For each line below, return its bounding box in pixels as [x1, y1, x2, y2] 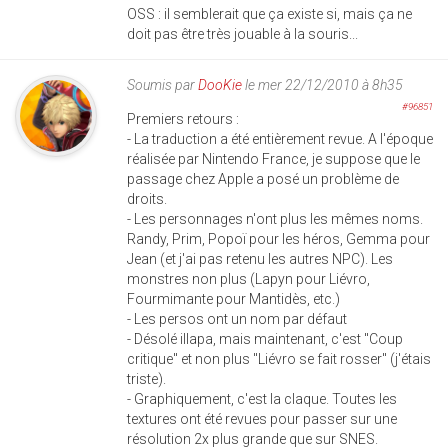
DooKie [198, 77, 242, 94]
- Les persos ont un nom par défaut [127, 311, 347, 328]
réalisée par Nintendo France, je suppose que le [127, 151, 420, 168]
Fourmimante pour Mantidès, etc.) [127, 291, 340, 308]
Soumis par [127, 77, 198, 94]
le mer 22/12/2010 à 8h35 [242, 77, 403, 94]
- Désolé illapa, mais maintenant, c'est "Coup [127, 331, 403, 348]
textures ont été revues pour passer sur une [127, 411, 397, 428]
